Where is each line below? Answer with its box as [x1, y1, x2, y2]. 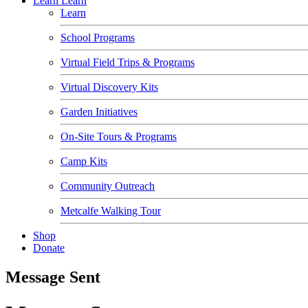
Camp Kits [60, 155, 107, 167]
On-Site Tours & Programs [60, 131, 177, 142]
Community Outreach [60, 180, 155, 192]
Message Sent [5, 267, 100, 286]
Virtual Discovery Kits [60, 81, 158, 93]
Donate [33, 242, 65, 254]
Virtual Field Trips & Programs [60, 56, 195, 68]
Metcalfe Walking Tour [60, 205, 161, 217]
